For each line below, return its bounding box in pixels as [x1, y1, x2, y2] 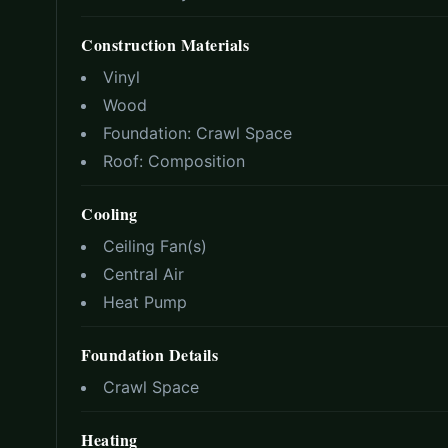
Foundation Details [81, 343, 218, 367]
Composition [148, 151, 245, 172]
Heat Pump [103, 292, 187, 313]
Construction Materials [81, 33, 249, 57]
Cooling [81, 202, 138, 226]
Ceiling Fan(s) [103, 236, 207, 257]
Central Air [103, 264, 184, 285]
